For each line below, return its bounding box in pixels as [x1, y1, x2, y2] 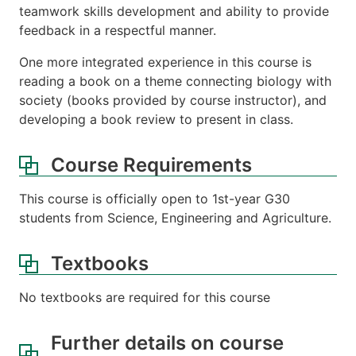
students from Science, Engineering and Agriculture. [19, 210, 331, 226]
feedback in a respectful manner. [19, 22, 216, 39]
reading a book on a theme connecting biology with [19, 73, 331, 90]
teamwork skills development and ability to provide [19, 3, 329, 20]
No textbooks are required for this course [19, 289, 270, 306]
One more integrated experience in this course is [19, 54, 311, 71]
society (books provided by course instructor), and [19, 92, 327, 109]
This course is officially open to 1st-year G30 [19, 191, 290, 207]
